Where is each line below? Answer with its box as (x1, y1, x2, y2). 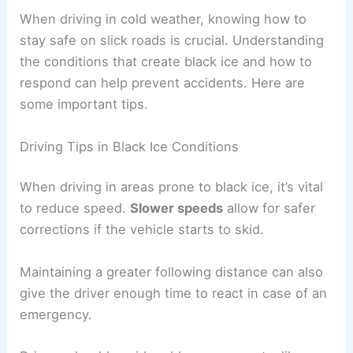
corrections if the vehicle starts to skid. (20, 221, 265, 238)
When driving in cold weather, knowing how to (20, 11, 307, 28)
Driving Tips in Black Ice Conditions (20, 138, 240, 154)
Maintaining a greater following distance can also (20, 263, 324, 280)
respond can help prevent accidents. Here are (20, 75, 306, 91)
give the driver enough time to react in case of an (20, 284, 328, 301)
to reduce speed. (20, 200, 131, 217)
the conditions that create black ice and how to (20, 54, 313, 70)
